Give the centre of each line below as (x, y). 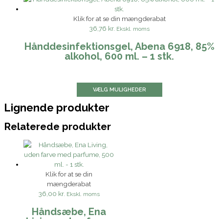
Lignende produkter (57, 108)
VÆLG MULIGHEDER (119, 89)
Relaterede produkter (57, 126)
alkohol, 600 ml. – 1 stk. (119, 56)
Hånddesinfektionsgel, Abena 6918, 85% (119, 47)
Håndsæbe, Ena (69, 212)
